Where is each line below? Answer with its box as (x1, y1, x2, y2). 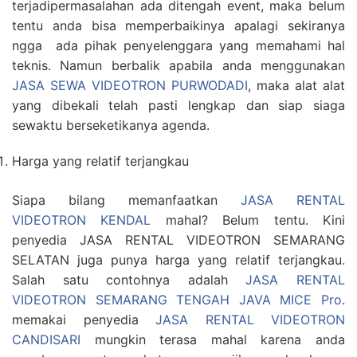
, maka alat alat (248, 77, 345, 93)
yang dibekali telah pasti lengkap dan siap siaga (12, 97, 345, 113)
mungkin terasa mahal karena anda (80, 331, 345, 347)
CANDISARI (12, 331, 80, 347)
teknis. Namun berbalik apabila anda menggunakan (12, 57, 345, 73)
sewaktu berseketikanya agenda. (12, 117, 210, 133)
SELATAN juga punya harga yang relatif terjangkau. (12, 252, 345, 268)
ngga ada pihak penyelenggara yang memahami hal (12, 37, 345, 53)
